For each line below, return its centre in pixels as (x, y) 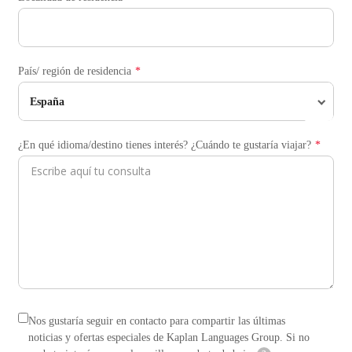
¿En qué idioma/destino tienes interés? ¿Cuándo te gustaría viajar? (165, 145)
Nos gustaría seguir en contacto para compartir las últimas (157, 321)
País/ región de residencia (75, 71)
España (47, 101)
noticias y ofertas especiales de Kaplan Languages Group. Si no (169, 338)
